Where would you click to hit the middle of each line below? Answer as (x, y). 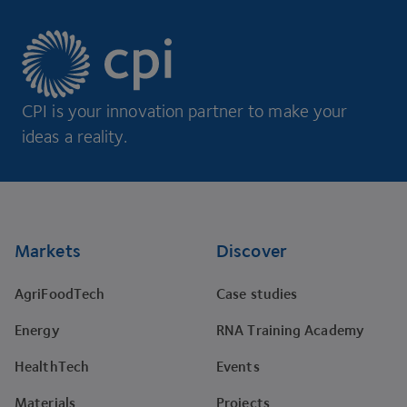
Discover (252, 251)
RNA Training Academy (290, 331)
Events (238, 367)
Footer (34, 190)
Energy (37, 331)
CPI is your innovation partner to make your (185, 111)
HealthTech (52, 367)
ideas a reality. (75, 137)
